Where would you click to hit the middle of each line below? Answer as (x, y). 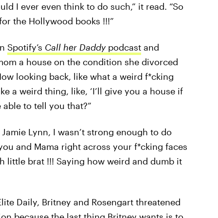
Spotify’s (26, 47)
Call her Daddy (76, 47)
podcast (124, 47)
